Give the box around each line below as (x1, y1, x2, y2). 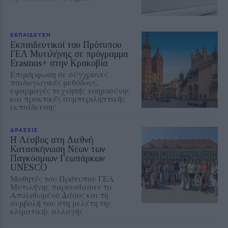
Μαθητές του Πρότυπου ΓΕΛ (10, 173, 114, 184)
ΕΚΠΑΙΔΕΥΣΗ (10, 31, 51, 38)
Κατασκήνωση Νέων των (10, 144, 105, 154)
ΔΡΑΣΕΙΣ (10, 126, 38, 133)
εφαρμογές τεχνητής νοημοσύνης (10, 84, 130, 96)
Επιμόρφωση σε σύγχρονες (10, 68, 108, 79)
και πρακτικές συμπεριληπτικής (10, 93, 125, 104)
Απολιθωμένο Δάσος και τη (10, 189, 108, 200)
